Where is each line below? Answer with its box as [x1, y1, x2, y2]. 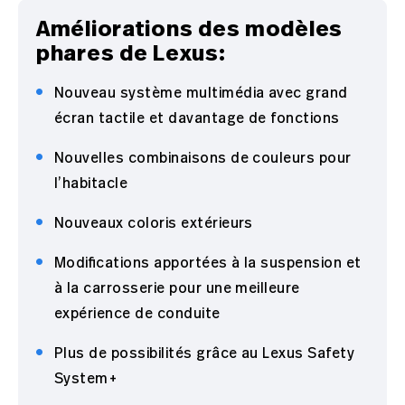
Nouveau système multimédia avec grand [54, 83, 348, 102]
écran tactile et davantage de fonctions [54, 108, 340, 127]
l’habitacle [54, 174, 128, 193]
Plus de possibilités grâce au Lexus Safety [54, 344, 355, 363]
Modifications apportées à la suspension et [54, 253, 362, 272]
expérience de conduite [54, 304, 221, 323]
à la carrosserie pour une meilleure [54, 278, 300, 297]
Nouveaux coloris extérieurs [54, 213, 253, 232]
